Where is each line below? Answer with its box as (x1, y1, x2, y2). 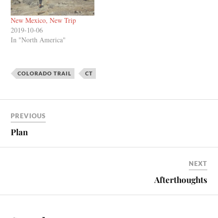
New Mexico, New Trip (11, 16, 76, 25)
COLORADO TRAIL (18, 70, 72, 76)
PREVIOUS (11, 111, 46, 120)
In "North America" (11, 35, 66, 45)
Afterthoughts (154, 174, 207, 185)
